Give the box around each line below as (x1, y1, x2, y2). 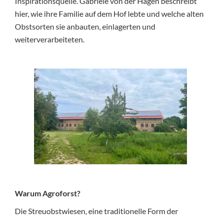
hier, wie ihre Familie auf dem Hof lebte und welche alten (15, 8, 204, 18)
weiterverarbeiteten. (15, 34, 84, 44)
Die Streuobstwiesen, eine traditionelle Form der (15, 206, 178, 216)
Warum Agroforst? (15, 188, 80, 198)
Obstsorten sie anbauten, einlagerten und (15, 21, 155, 31)
